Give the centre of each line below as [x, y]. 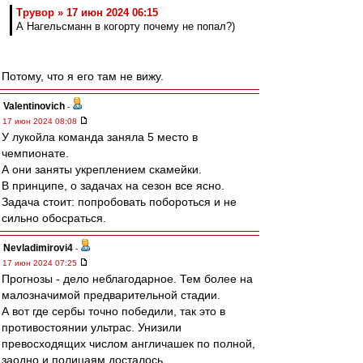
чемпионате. [35, 153]
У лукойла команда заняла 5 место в [100, 137]
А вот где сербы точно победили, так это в [113, 311]
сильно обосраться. [54, 218]
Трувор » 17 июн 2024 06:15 [87, 13]
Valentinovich [34, 106]
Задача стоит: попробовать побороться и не [119, 202]
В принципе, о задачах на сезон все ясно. [113, 186]
